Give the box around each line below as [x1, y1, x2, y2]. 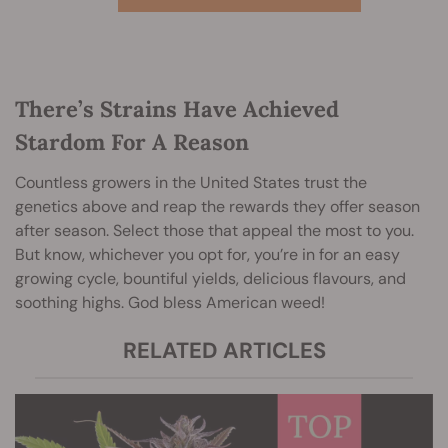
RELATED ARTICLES [122, 335, 326, 365]
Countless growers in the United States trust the [15, 171, 367, 193]
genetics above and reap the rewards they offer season [15, 195, 420, 217]
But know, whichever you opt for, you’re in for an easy [15, 243, 400, 265]
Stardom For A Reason [15, 127, 249, 156]
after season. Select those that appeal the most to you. [15, 219, 414, 241]
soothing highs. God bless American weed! [15, 291, 325, 313]
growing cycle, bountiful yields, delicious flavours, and [15, 267, 406, 289]
